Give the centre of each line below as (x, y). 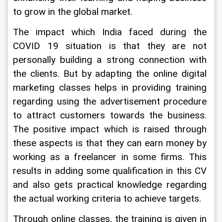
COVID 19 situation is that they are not (111, 46)
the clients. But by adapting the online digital (111, 74)
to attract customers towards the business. (111, 115)
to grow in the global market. (73, 12)
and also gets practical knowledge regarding (111, 185)
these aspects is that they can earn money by (111, 143)
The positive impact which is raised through (111, 129)
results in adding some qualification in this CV (111, 171)
